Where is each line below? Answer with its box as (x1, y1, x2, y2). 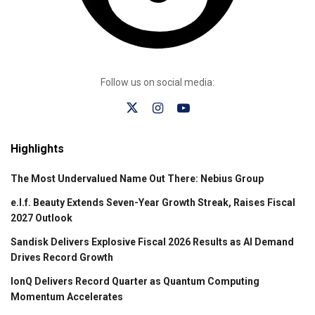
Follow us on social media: (101, 77, 214, 89)
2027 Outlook (11, 212, 72, 224)
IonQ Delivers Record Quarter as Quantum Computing (11, 276, 259, 288)
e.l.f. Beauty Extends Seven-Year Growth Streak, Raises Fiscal (11, 197, 295, 209)
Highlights (11, 142, 64, 156)
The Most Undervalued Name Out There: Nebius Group (11, 173, 264, 185)
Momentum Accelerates (11, 291, 123, 303)
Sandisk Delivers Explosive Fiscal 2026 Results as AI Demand (11, 236, 294, 248)
